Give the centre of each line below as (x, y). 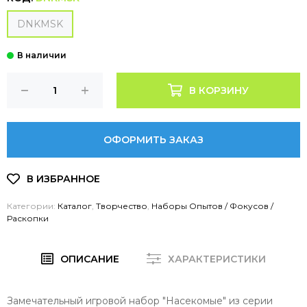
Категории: (32, 206)
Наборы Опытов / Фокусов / (212, 206)
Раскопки (28, 218)
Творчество (122, 206)
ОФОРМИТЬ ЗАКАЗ (153, 139)
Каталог (75, 206)
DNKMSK (40, 24)
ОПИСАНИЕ (90, 259)
